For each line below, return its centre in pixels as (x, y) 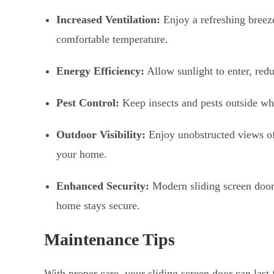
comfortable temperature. (112, 39)
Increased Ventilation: (108, 20)
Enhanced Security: (103, 186)
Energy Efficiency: (100, 71)
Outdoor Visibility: (101, 135)
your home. (82, 154)
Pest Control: (88, 103)
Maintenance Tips (109, 240)
